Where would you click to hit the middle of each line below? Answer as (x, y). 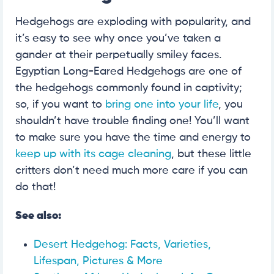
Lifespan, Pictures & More (98, 261)
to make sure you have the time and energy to (133, 138)
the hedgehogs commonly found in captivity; (129, 88)
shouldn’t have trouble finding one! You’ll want (132, 121)
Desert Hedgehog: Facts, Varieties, (122, 245)
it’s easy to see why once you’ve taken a (118, 39)
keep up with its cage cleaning (93, 154)
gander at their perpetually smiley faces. (118, 55)
